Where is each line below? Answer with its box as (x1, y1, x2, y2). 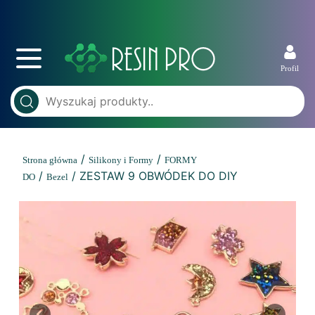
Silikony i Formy (89, 155, 153, 165)
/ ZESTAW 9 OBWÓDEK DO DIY (68, 169, 238, 183)
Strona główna (22, 155, 77, 165)
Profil (281, 64, 299, 72)
